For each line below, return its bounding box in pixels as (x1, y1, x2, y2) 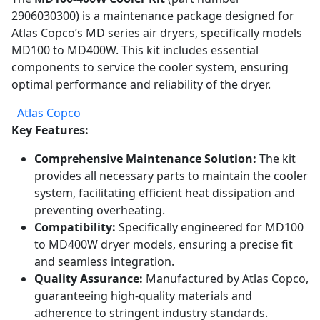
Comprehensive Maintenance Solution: (34, 151, 256, 166)
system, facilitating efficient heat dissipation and (34, 185, 295, 201)
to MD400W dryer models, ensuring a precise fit (34, 236, 293, 252)
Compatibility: (34, 219, 116, 235)
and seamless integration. (34, 254, 174, 269)
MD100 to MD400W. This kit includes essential (11, 42, 259, 58)
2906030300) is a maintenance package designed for (11, 8, 294, 24)
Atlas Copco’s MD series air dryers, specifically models (11, 25, 302, 41)
